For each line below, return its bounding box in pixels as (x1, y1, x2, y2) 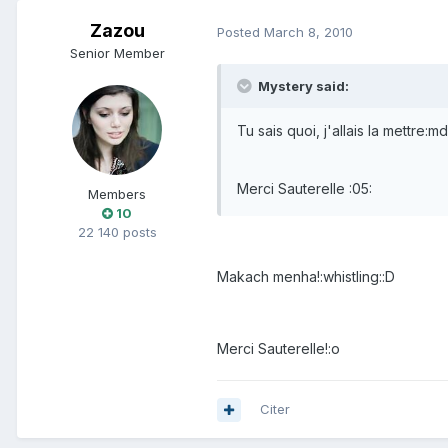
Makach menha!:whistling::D (217, 268, 395, 286)
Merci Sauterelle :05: (237, 180, 372, 198)
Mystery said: (255, 78, 349, 95)
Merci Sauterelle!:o (217, 340, 340, 358)
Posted (217, 23, 264, 40)
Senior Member (69, 45, 165, 62)
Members (88, 186, 146, 203)
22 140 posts (77, 224, 157, 241)
